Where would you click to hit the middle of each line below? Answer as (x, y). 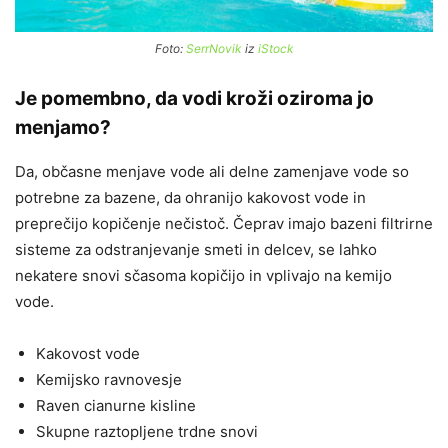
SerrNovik (213, 49)
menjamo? (63, 128)
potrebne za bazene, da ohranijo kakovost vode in (190, 198)
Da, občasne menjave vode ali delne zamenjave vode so (212, 172)
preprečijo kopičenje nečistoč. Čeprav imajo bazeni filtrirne (224, 224)
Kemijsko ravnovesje (109, 380)
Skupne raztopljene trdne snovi (147, 432)
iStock (275, 49)
